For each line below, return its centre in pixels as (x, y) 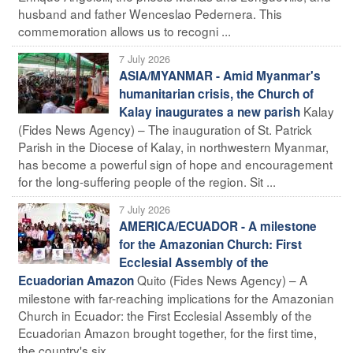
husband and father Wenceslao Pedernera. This (150, 13)
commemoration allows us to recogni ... (124, 30)
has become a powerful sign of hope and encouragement (175, 163)
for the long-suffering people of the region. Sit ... (147, 181)
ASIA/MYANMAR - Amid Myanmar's (220, 75)
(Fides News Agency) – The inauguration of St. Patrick (165, 129)
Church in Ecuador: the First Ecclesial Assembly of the (165, 315)
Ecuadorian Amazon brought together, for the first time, (167, 332)
